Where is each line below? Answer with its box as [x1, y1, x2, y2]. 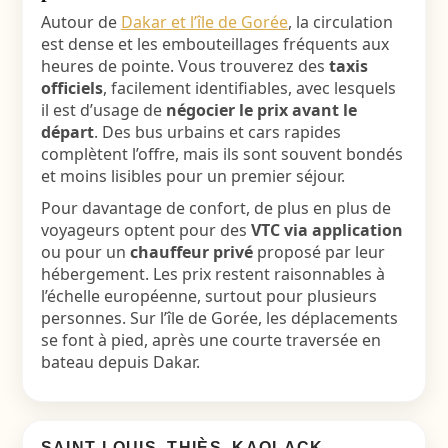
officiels [40, 77, 103, 99]
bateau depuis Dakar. [40, 351, 200, 373]
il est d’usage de [40, 99, 166, 121]
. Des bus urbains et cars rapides [93, 121, 341, 143]
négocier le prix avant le [165, 99, 357, 121]
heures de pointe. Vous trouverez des [40, 55, 329, 77]
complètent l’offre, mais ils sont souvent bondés [40, 143, 403, 165]
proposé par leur [252, 241, 385, 263]
